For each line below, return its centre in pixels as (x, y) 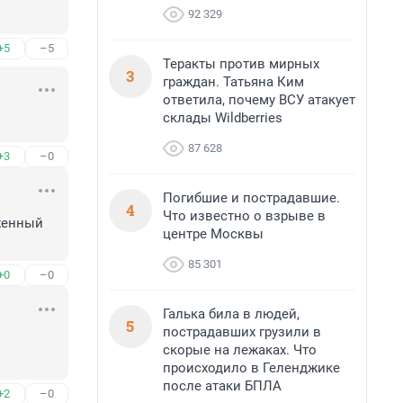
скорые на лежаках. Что (240, 350)
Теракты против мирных (241, 64)
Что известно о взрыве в (244, 216)
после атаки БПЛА (222, 386)
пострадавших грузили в (242, 332)
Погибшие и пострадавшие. (251, 198)
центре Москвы (213, 234)
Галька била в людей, (231, 314)
